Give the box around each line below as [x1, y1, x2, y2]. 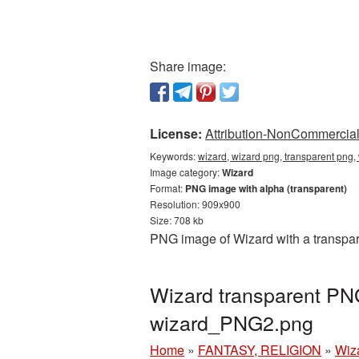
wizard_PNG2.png [150, 308, 313, 337]
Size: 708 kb [150, 213, 204, 227]
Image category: [150, 165, 222, 179]
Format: [150, 181, 185, 195]
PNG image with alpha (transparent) [185, 181, 347, 196]
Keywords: [150, 149, 198, 163]
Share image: [150, 57, 226, 75]
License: [150, 124, 202, 143]
